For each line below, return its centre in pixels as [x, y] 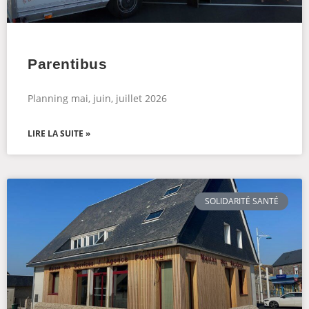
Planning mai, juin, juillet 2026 [97, 98]
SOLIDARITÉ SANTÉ [241, 201]
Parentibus [67, 64]
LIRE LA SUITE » [59, 133]
